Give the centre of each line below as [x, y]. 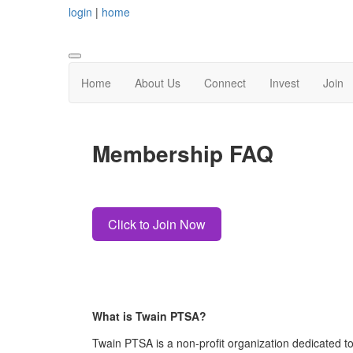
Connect [225, 83]
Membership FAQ [183, 154]
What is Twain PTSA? [149, 316]
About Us [158, 83]
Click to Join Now [157, 224]
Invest [284, 83]
